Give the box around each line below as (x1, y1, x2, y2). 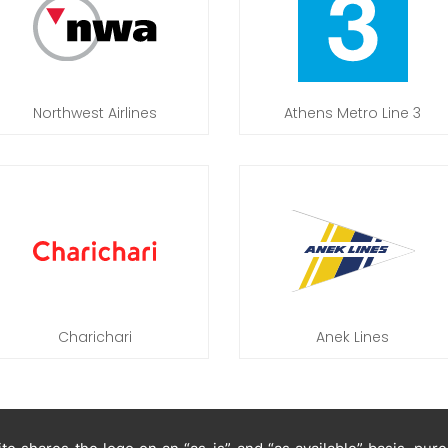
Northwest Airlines (33, 103, 158, 123)
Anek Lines (316, 327, 390, 347)
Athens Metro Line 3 (284, 103, 422, 123)
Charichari (58, 327, 133, 347)
